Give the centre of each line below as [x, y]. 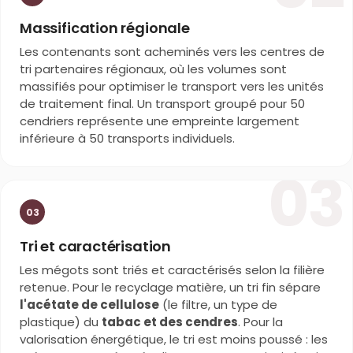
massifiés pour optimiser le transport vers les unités [172, 87]
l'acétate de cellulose [89, 305]
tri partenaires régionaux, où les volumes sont [153, 69]
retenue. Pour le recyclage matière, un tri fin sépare [170, 288]
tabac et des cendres [170, 322]
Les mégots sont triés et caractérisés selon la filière [172, 270]
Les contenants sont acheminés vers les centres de [172, 52]
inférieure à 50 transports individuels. [127, 139]
